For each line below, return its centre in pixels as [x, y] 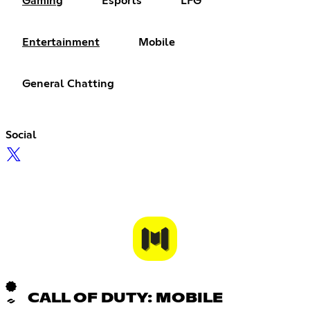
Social [21, 135]
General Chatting [68, 83]
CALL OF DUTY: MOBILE [125, 298]
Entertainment [61, 42]
